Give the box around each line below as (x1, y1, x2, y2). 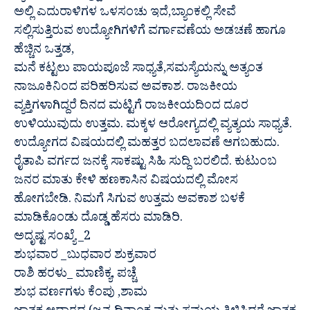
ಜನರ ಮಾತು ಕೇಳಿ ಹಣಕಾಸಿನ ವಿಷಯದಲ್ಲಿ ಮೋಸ (14, 172, 238, 193)
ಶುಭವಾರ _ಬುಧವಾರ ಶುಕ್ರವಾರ (14, 247, 156, 268)
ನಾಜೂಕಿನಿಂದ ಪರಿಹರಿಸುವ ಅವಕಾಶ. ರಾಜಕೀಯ (14, 79, 237, 100)
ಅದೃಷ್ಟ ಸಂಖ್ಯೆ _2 (14, 228, 91, 249)
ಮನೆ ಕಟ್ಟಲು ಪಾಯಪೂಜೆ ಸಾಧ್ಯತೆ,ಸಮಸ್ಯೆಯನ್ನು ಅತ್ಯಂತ (14, 60, 263, 81)
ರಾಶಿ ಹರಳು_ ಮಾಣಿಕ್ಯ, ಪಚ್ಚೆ (14, 266, 136, 286)
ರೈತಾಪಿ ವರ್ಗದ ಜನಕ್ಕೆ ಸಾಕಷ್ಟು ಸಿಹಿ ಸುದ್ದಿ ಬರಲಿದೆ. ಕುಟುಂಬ (14, 154, 277, 174)
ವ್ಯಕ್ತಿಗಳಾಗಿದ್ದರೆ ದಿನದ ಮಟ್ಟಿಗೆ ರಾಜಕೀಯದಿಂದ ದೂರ (14, 98, 248, 118)
